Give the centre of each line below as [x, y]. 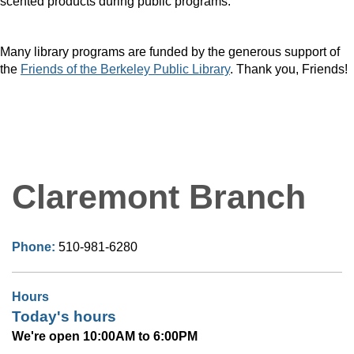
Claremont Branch [159, 197]
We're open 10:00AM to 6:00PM [105, 337]
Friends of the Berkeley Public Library [125, 70]
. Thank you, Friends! [289, 70]
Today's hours [64, 317]
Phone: [35, 247]
